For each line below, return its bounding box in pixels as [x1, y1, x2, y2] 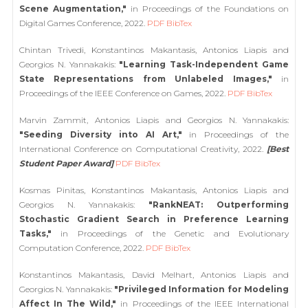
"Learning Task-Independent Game [119, 59, 289, 69]
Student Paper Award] [19, 158, 113, 168]
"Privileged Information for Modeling [114, 284, 289, 294]
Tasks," [19, 228, 52, 239]
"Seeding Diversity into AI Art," [19, 129, 182, 140]
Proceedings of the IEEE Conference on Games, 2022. [19, 88, 228, 98]
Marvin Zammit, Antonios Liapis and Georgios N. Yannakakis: [19, 115, 289, 125]
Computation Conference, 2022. [19, 243, 146, 253]
